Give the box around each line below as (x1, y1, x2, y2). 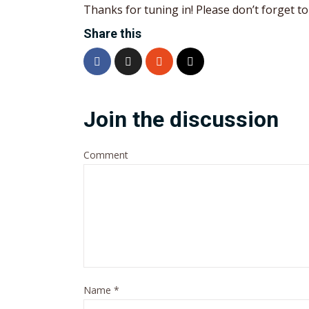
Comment (83, 148, 128, 161)
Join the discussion (83, 106, 279, 132)
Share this (83, 26, 141, 41)
